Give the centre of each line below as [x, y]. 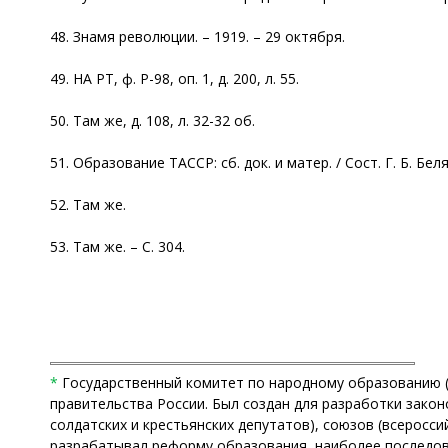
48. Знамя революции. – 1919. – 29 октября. [197, 36]
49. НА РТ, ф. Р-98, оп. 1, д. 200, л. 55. [174, 78]
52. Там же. [88, 204]
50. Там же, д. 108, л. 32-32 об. [152, 120]
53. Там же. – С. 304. [117, 246]
